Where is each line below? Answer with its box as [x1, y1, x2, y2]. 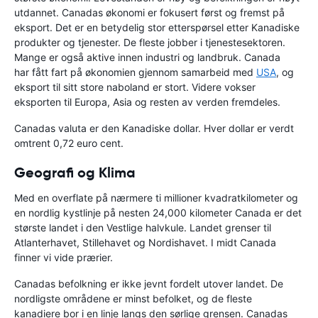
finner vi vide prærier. [14, 251, 113, 263]
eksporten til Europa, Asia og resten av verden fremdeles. [14, 95, 280, 108]
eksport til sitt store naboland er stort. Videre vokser [14, 80, 256, 93]
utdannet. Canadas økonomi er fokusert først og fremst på [14, 6, 285, 18]
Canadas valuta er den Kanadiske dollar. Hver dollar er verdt [14, 121, 294, 134]
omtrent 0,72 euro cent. [14, 136, 124, 149]
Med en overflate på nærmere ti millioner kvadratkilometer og [14, 191, 298, 204]
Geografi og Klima [14, 163, 136, 182]
